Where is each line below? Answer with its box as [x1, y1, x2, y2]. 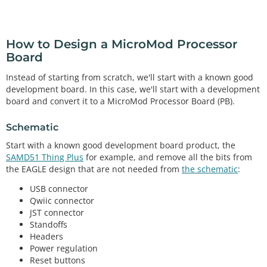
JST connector [30, 206, 84, 218]
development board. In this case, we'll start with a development [6, 83, 260, 95]
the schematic [182, 163, 238, 175]
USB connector [30, 182, 88, 194]
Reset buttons [30, 254, 85, 266]
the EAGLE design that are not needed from [6, 163, 182, 175]
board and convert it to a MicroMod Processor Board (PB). [6, 95, 235, 107]
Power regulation [30, 242, 98, 254]
